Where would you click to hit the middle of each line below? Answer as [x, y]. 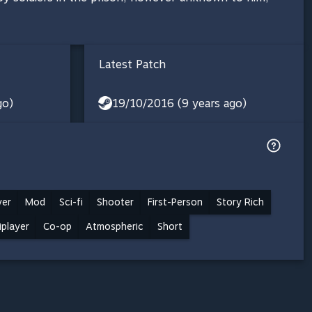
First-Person [175, 202]
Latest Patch [132, 64]
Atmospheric [115, 226]
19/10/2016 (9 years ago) [179, 103]
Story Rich [240, 202]
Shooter [115, 202]
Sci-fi [71, 202]
